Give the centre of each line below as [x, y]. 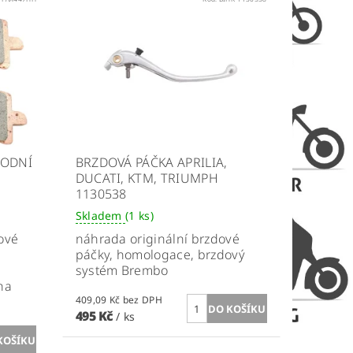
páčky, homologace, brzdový [160, 255]
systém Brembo [122, 271]
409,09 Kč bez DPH [142, 300]
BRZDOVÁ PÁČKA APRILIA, [151, 163]
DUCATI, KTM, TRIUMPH [147, 178]
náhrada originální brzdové [157, 239]
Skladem [100, 216]
